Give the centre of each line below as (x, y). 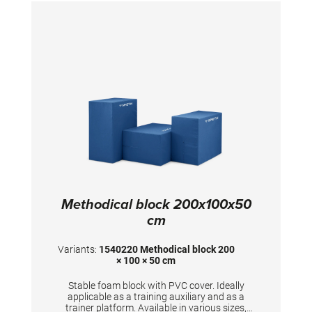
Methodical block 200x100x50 (156, 205)
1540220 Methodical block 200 (158, 250)
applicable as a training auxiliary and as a (156, 297)
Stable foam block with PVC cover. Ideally (156, 286)
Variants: (78, 250)
